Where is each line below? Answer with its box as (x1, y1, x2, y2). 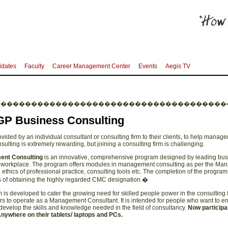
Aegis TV (165, 63, 190, 70)
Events (138, 63, 157, 70)
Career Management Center (52, 63, 130, 70)
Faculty (24, 63, 44, 70)
